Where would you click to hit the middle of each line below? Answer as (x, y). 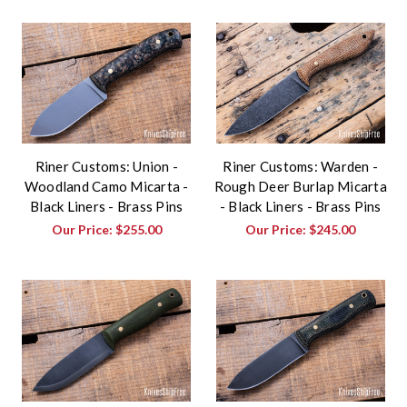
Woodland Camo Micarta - (106, 187)
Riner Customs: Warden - (301, 167)
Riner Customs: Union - (106, 167)
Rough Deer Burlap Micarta (300, 187)
